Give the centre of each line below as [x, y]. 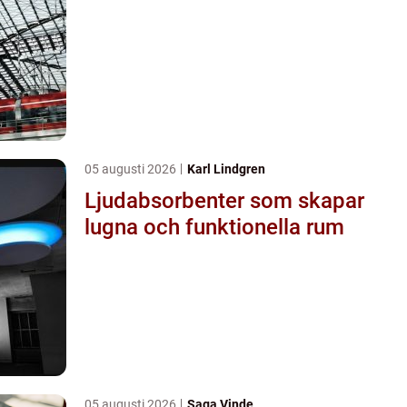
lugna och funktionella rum [214, 227]
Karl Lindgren [226, 169]
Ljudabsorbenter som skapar [224, 200]
